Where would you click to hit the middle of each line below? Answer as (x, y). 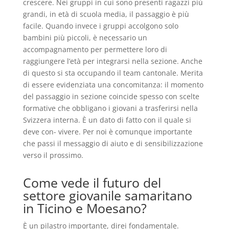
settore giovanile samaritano (107, 195)
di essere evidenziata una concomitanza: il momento (113, 85)
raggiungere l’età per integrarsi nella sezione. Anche (112, 61)
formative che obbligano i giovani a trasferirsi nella (110, 108)
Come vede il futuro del (92, 182)
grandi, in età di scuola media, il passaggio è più (106, 14)
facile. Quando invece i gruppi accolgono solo (100, 26)
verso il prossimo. (53, 155)
